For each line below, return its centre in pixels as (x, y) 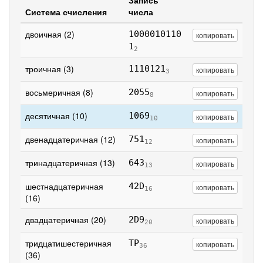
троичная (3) (50, 69)
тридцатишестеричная (68, 243)
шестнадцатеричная (64, 186)
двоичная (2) (50, 34)
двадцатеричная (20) (66, 220)
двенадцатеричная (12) (70, 139)
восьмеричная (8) (59, 92)
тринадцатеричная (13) (70, 163)
